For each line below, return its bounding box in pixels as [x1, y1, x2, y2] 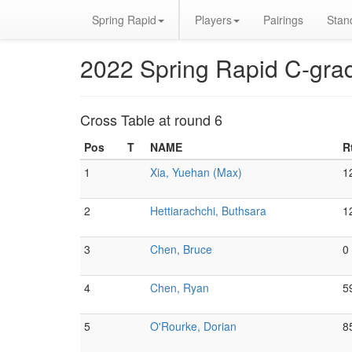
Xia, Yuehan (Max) [150, 164, 242, 180]
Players [195, 12, 232, 27]
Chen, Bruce [150, 241, 212, 257]
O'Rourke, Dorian [150, 318, 236, 334]
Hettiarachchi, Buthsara [150, 203, 266, 218]
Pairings [263, 12, 303, 27]
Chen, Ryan [150, 280, 209, 295]
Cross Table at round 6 [80, 109, 222, 130]
